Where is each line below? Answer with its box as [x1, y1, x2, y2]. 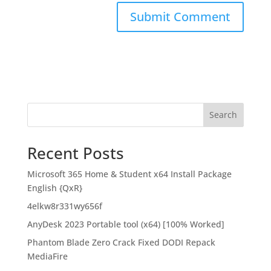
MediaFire [27, 250, 68, 262]
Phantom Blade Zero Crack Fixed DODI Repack [27, 236, 215, 248]
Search [209, 109, 238, 121]
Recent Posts [27, 142, 124, 164]
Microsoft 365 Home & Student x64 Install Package [27, 168, 232, 180]
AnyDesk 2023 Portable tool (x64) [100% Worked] [27, 218, 224, 230]
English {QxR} [27, 181, 82, 194]
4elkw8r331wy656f [27, 200, 102, 212]
